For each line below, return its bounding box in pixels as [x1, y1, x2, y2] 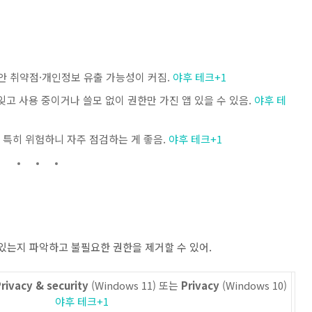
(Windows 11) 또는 [88, 278, 181, 292]
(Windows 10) [219, 278, 287, 292]
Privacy [181, 278, 219, 292]
